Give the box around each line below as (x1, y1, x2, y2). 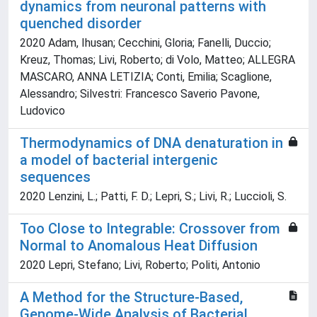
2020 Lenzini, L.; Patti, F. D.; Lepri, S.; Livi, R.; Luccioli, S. (20, 190, 287, 204)
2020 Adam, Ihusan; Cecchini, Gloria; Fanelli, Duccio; (20, 36, 271, 50)
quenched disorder (20, 15, 142, 33)
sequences (20, 168, 91, 186)
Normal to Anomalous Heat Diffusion (20, 237, 258, 255)
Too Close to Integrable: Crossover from (20, 220, 280, 238)
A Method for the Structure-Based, (20, 289, 243, 306)
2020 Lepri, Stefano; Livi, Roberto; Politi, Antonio (20, 258, 260, 272)
